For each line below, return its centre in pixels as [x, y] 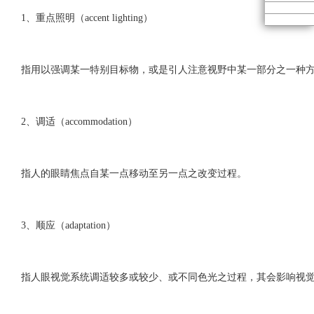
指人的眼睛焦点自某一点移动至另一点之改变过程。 [134, 173]
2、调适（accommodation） [79, 122]
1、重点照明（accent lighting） [87, 18]
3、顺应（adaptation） [68, 225]
